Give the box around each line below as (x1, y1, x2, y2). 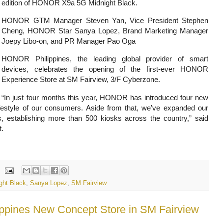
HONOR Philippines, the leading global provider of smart (1, 55, 208, 63)
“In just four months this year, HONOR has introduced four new (1, 93, 208, 102)
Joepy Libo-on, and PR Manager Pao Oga (1, 37, 136, 45)
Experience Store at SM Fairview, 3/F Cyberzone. (1, 75, 163, 84)
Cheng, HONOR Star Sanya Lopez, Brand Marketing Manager (1, 27, 208, 35)
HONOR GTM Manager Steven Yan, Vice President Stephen (1, 16, 208, 25)
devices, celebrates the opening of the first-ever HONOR (1, 65, 208, 74)
